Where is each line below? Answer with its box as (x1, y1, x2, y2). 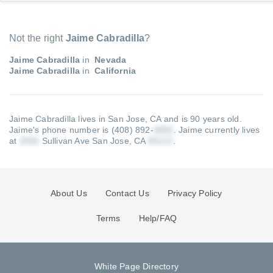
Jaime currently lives (179, 125, 260, 135)
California (92, 66, 136, 76)
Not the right (9, 33, 66, 43)
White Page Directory (94, 261, 179, 271)
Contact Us (105, 188, 149, 198)
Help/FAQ (138, 213, 177, 223)
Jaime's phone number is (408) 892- (9, 125, 154, 135)
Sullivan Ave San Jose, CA (39, 136, 148, 146)
